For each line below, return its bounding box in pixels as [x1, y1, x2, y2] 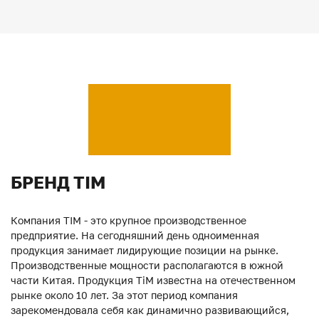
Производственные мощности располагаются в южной [11, 258, 283, 271]
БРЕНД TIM [11, 171, 105, 192]
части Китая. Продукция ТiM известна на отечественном [11, 273, 296, 286]
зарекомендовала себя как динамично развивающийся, [11, 303, 289, 316]
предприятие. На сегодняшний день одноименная [11, 229, 259, 241]
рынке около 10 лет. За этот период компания [11, 288, 238, 301]
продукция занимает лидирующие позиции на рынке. [11, 244, 278, 256]
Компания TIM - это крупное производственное [11, 214, 246, 226]
